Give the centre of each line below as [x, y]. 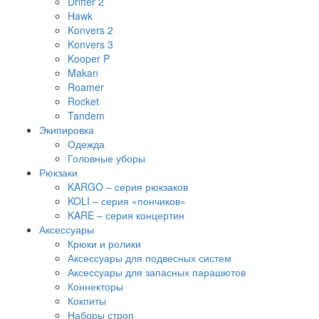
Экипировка [67, 130]
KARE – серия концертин [126, 215]
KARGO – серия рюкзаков [128, 187]
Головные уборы [106, 158]
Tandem [86, 115]
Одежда [86, 144]
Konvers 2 [90, 30]
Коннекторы [95, 286]
